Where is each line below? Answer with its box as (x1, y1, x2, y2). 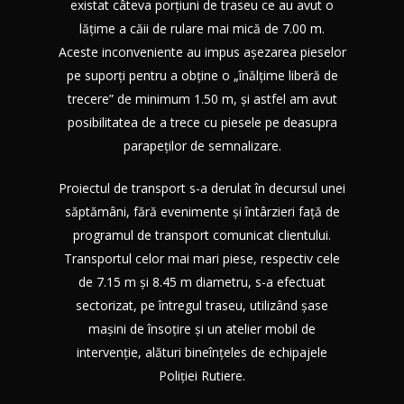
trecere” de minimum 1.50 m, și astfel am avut (67, 89, 337, 107)
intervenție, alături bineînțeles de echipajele (77, 343, 327, 361)
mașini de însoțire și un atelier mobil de (88, 319, 316, 337)
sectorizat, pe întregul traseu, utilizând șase (76, 296, 328, 314)
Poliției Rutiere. (159, 366, 245, 384)
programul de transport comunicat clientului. (73, 225, 331, 243)
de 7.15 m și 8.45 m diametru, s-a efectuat (78, 272, 326, 290)
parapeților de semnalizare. (123, 136, 281, 154)
